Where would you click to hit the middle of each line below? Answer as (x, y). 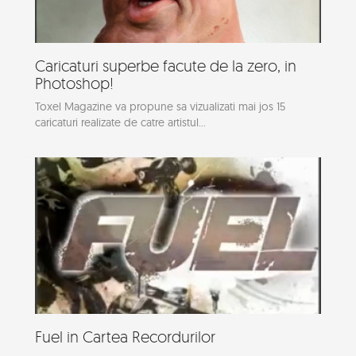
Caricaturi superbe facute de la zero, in (166, 66)
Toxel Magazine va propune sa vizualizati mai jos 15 (160, 106)
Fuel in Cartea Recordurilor (125, 336)
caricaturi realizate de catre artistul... (120, 122)
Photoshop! (74, 83)
